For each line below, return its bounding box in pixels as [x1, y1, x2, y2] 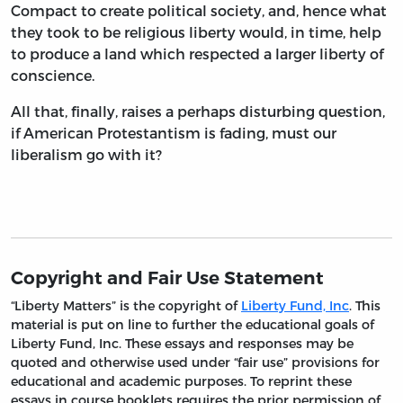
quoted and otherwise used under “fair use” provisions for [11, 354, 380, 370]
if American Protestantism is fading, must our [11, 123, 336, 141]
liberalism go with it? [11, 145, 162, 163]
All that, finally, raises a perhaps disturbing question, [11, 102, 385, 120]
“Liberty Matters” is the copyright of [11, 297, 241, 313]
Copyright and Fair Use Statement [11, 265, 324, 289]
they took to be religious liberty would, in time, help [11, 22, 381, 40]
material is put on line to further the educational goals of [11, 316, 374, 332]
